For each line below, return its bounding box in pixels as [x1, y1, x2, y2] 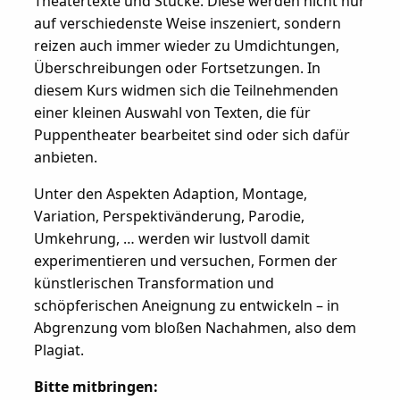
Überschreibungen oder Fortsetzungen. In [33, 58, 321, 79]
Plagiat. [33, 340, 84, 361]
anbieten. [33, 147, 101, 168]
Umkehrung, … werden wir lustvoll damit [33, 229, 310, 249]
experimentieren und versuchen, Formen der [33, 251, 337, 271]
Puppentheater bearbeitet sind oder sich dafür [33, 125, 350, 146]
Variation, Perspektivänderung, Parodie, [33, 206, 304, 227]
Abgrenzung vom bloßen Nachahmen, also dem [33, 318, 356, 338]
